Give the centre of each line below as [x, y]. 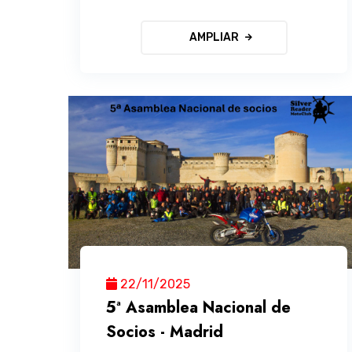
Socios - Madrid [165, 332]
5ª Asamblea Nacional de [199, 307]
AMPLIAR [214, 38]
